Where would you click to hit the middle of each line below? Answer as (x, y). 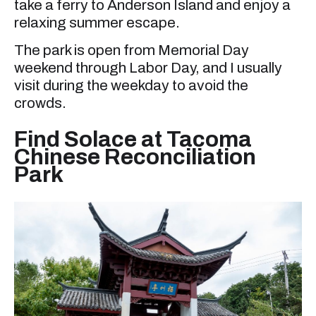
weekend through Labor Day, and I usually (148, 68)
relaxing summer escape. (97, 22)
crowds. (40, 103)
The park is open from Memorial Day (132, 50)
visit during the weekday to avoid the (131, 86)
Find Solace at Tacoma (133, 140)
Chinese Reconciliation (135, 157)
